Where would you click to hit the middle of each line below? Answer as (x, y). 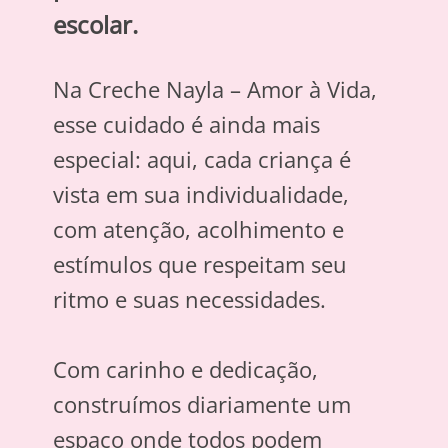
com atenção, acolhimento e (199, 229)
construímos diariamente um (202, 404)
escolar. (96, 25)
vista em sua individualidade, (201, 194)
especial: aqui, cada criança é (202, 159)
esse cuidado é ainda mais (187, 124)
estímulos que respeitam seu (200, 264)
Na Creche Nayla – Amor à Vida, (215, 89)
